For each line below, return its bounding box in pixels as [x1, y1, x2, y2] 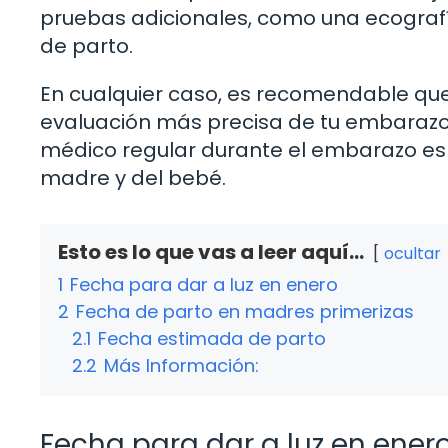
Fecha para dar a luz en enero [70, 271, 338, 297]
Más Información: [104, 352, 259, 378]
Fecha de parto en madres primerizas [76, 298, 414, 324]
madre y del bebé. [40, 163, 226, 192]
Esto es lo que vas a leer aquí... [58, 237, 364, 266]
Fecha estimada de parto [98, 325, 326, 351]
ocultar [384, 241, 441, 265]
